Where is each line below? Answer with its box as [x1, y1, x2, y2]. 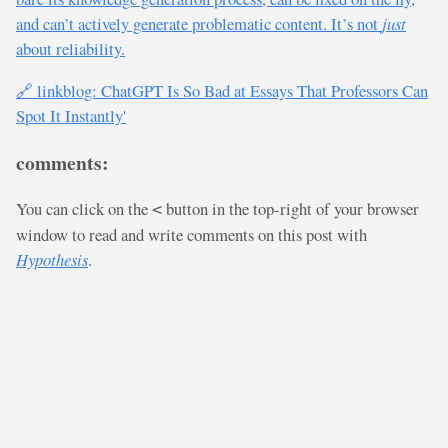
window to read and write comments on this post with [16, 223, 367, 247]
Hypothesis [16, 248, 88, 271]
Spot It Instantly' [16, 104, 126, 128]
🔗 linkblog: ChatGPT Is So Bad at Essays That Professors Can [16, 79, 428, 103]
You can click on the [16, 197, 152, 221]
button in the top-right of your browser [162, 197, 419, 221]
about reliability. [16, 37, 125, 61]
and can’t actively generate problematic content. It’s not [16, 12, 382, 36]
